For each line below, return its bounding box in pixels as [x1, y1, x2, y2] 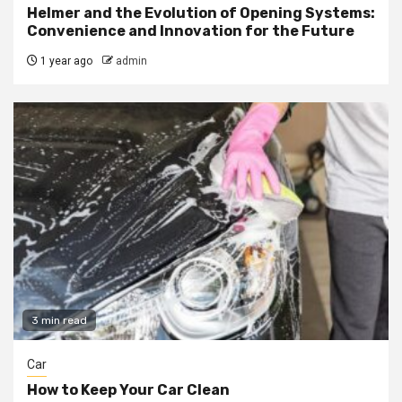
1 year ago [38, 54, 92, 67]
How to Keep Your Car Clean [27, 380, 230, 398]
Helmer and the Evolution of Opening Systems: [27, 4, 375, 22]
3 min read [31, 313, 87, 327]
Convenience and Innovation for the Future [27, 22, 354, 39]
